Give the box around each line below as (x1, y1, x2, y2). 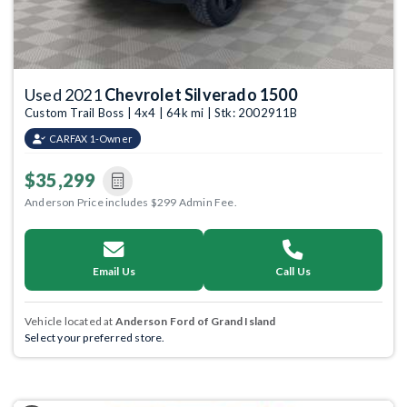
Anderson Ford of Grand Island (114, 314, 276, 328)
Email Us (92, 264, 136, 278)
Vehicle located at (25, 314, 115, 328)
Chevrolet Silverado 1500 (104, 84, 297, 104)
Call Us (274, 264, 312, 278)
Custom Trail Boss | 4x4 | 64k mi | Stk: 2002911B (25, 105, 298, 120)
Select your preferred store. (25, 331, 165, 344)
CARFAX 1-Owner (49, 133, 134, 144)
